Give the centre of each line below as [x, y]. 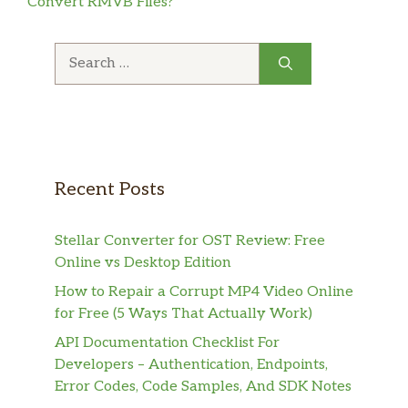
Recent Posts [110, 189]
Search [77, 52]
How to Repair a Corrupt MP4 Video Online [204, 291]
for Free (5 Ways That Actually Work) [184, 313]
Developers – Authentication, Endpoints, [191, 364]
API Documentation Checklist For [167, 342]
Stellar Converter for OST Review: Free [190, 240]
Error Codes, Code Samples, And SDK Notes [203, 386]
